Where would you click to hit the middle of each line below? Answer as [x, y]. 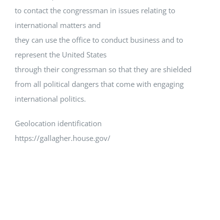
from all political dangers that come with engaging [99, 84]
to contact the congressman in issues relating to [95, 11]
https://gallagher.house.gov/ [63, 138]
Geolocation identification [58, 124]
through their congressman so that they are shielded [103, 69]
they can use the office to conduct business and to [99, 40]
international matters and [58, 25]
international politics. [50, 99]
